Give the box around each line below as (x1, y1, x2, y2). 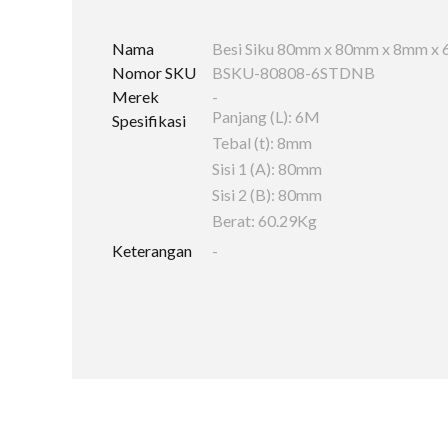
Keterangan (112, 241, 192, 260)
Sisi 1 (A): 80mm (212, 159, 322, 178)
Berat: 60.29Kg (212, 211, 317, 230)
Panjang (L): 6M (212, 107, 320, 126)
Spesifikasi (112, 111, 186, 130)
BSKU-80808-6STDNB (212, 63, 375, 82)
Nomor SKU (112, 63, 196, 82)
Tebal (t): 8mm (212, 133, 312, 152)
